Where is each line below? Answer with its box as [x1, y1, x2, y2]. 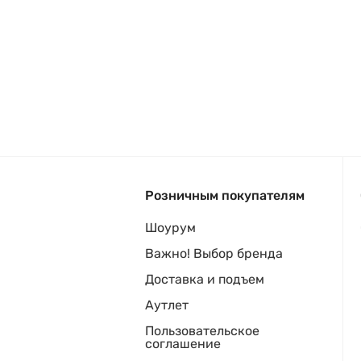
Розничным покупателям [145, 188, 305, 203]
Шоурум [145, 220, 196, 235]
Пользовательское [145, 323, 259, 338]
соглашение [145, 336, 221, 351]
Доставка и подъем [145, 272, 264, 287]
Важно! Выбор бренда [145, 246, 283, 261]
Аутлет [145, 297, 189, 313]
